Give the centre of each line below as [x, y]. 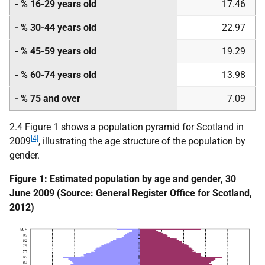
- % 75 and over [48, 98]
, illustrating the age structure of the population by [142, 141]
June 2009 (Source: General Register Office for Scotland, [131, 193]
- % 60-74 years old [56, 75]
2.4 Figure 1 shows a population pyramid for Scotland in [127, 127]
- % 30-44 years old [56, 28]
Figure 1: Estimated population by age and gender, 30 [123, 179]
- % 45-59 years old [56, 51]
